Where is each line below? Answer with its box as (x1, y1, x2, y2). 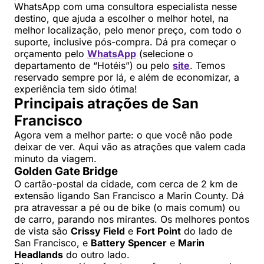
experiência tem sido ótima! (14, 83, 137, 95)
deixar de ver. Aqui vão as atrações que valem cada (14, 141, 246, 153)
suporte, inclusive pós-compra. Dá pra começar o (14, 36, 236, 48)
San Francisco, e (14, 237, 91, 249)
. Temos (190, 60, 225, 72)
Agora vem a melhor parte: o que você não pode (14, 129, 232, 141)
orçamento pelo (14, 48, 87, 60)
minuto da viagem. (14, 153, 97, 165)
